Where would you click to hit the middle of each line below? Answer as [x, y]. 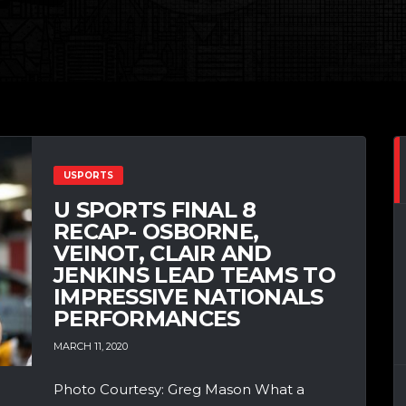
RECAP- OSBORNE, [156, 231]
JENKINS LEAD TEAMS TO [194, 275]
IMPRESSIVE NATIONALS [188, 296]
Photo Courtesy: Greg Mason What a [179, 390]
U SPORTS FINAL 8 [155, 209]
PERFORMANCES [147, 318]
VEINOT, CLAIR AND [163, 253]
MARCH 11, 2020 [91, 347]
